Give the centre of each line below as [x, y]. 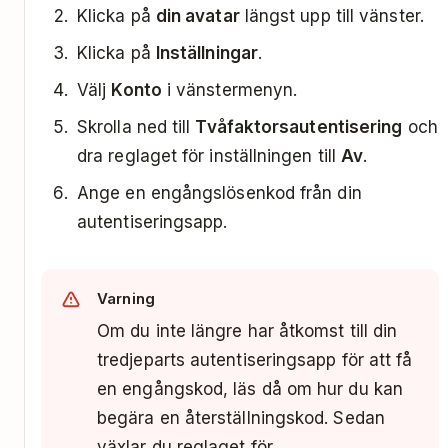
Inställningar [206, 52]
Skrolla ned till [136, 126]
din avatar [197, 15]
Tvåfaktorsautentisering [299, 126]
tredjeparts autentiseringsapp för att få [255, 359]
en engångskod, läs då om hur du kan [250, 388]
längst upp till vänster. [331, 15]
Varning [126, 298]
